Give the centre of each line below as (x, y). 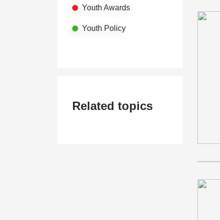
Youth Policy (104, 28)
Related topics (112, 106)
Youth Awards (106, 8)
